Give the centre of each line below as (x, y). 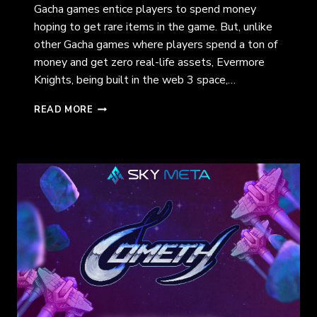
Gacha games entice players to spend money (145, 10)
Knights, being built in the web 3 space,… (135, 80)
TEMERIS (115, 192)
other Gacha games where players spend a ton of (156, 45)
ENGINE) (114, 220)
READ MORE (64, 110)
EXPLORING (122, 136)
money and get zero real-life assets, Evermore (149, 63)
